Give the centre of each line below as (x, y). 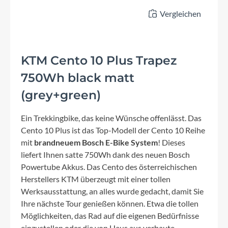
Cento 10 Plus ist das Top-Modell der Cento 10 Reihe (113, 130)
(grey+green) (61, 95)
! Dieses (172, 142)
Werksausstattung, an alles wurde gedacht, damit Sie (112, 191)
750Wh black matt (78, 78)
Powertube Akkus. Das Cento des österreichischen (109, 167)
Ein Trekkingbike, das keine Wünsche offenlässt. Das (111, 118)
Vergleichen (180, 14)
